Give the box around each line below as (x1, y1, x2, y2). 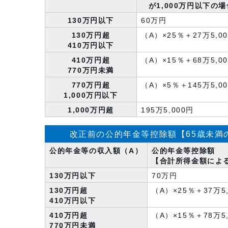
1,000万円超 (68, 106, 114, 114)
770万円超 (71, 81, 110, 89)
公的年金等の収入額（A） (49, 147, 143, 155)
